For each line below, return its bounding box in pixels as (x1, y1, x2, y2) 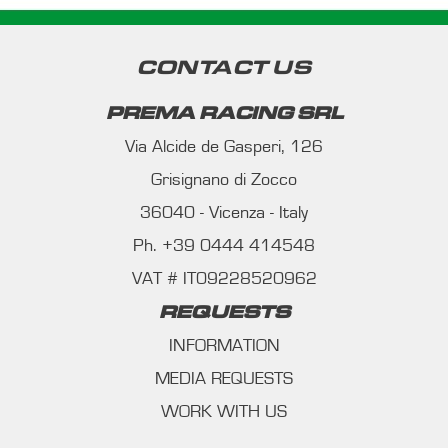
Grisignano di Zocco (151, 171, 297, 190)
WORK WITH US (161, 403, 287, 422)
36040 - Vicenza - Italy (140, 204, 308, 223)
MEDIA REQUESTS (155, 370, 293, 389)
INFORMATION (168, 337, 280, 356)
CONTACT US (137, 59, 311, 78)
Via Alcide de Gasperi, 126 (125, 138, 323, 157)
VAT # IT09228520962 (131, 270, 317, 289)
